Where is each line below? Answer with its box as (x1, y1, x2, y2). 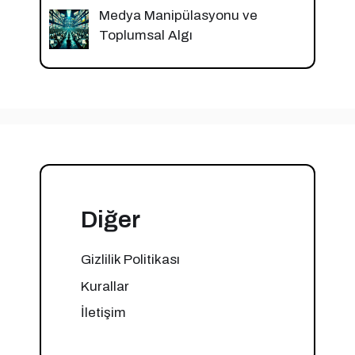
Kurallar (81, 278, 129, 294)
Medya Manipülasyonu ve (98, 8, 258, 24)
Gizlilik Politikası (81, 252, 180, 268)
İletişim (81, 305, 126, 321)
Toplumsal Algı (98, 28, 193, 44)
